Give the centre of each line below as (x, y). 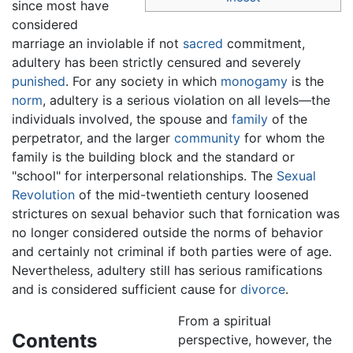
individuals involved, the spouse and (122, 119)
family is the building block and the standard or (153, 157)
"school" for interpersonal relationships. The (144, 176)
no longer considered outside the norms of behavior (167, 233)
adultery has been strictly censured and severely (156, 63)
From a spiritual (224, 321)
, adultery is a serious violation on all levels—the (186, 100)
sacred (203, 44)
